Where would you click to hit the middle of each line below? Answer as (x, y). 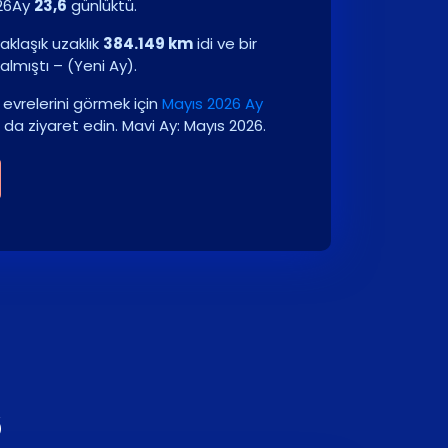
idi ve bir (225, 43)
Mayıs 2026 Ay (212, 103)
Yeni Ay (100, 65)
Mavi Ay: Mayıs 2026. (194, 125)
